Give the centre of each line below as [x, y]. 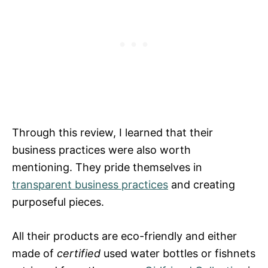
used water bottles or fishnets [178, 253]
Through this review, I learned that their [112, 132]
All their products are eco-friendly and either [124, 236]
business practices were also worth [101, 150]
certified [79, 253]
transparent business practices [90, 184]
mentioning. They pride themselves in [107, 167]
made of [34, 253]
